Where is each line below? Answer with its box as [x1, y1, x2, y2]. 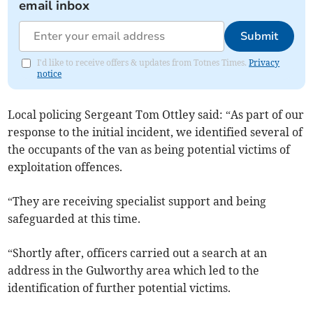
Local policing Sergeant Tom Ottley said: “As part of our [8, 107, 305, 122]
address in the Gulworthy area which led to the [8, 263, 260, 277]
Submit [240, 28, 278, 44]
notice [37, 68, 62, 79]
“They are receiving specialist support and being [8, 194, 267, 208]
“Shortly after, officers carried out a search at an [8, 245, 268, 260]
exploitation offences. [8, 159, 123, 174]
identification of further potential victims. [8, 280, 231, 295]
